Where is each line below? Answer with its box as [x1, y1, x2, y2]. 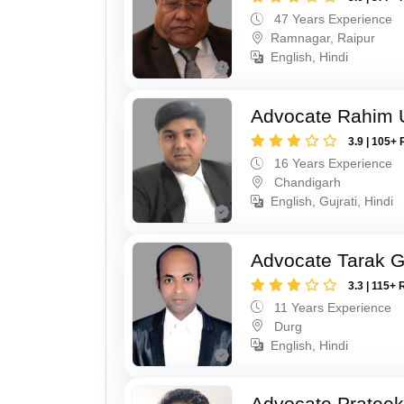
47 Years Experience [271, 12, 393, 27]
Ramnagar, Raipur [271, 31, 376, 46]
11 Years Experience [271, 299, 392, 315]
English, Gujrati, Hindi [271, 193, 394, 208]
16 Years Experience [271, 155, 393, 170]
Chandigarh [271, 174, 342, 189]
